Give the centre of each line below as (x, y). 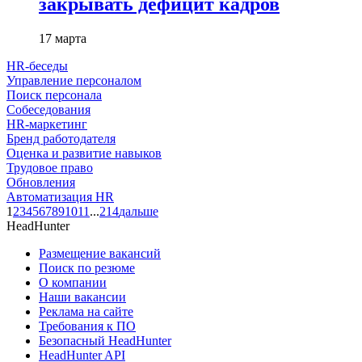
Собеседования (48, 109)
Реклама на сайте (86, 311)
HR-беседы (37, 65)
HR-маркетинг (47, 124)
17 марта (63, 38)
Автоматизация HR (60, 196)
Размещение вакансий (100, 253)
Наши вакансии (82, 297)
